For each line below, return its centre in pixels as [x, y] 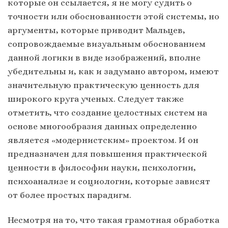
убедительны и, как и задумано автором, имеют [113, 72]
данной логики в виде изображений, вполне [104, 58]
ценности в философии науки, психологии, [102, 168]
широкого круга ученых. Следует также [96, 99]
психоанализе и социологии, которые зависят [109, 181]
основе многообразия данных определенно [102, 126]
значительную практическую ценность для [104, 85]
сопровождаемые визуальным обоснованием [107, 44]
